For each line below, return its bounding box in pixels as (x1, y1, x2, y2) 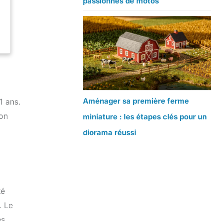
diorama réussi (83, 128, 136, 138)
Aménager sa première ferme (83, 96, 189, 106)
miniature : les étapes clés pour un (83, 112, 207, 122)
